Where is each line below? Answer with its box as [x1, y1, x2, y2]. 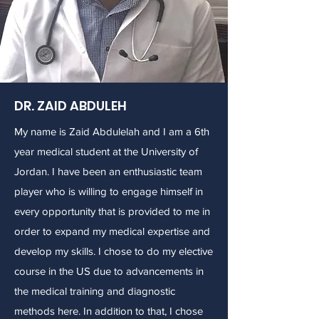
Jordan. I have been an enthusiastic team [14, 165, 202, 177]
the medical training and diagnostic [14, 285, 175, 297]
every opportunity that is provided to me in [14, 205, 210, 217]
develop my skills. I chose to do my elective [14, 245, 213, 257]
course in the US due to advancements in [14, 265, 204, 277]
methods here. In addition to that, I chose [14, 305, 203, 317]
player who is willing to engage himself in [14, 185, 203, 197]
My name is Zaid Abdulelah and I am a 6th [14, 125, 209, 137]
